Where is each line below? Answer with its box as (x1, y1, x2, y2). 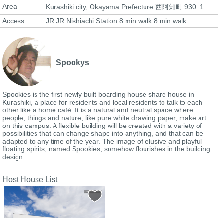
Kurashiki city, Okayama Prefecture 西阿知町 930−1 (46, 2, 204, 11)
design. (2, 152, 25, 161)
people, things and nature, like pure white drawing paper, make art (2, 113, 206, 122)
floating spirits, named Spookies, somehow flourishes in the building (2, 145, 210, 153)
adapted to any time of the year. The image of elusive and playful (2, 137, 202, 145)
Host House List (2, 175, 57, 183)
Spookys (56, 58, 89, 67)
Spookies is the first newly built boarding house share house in (2, 90, 194, 98)
